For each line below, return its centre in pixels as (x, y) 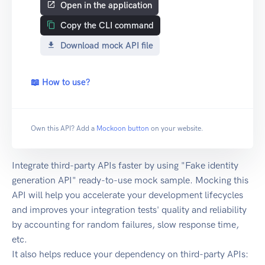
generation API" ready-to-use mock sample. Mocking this (130, 180)
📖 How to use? (60, 83)
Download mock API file (107, 46)
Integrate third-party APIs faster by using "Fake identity (125, 166)
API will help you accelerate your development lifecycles (127, 195)
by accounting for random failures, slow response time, (125, 225)
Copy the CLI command (107, 26)
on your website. (177, 129)
